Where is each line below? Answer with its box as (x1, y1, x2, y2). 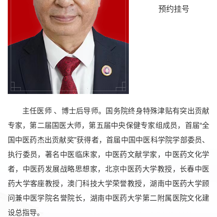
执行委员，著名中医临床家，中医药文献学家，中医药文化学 (7, 150, 210, 159)
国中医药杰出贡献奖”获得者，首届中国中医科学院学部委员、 (7, 136, 210, 144)
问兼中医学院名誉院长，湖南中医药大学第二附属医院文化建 (7, 194, 210, 202)
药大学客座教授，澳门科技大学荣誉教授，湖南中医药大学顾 (7, 179, 210, 188)
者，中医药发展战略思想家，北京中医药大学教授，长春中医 (7, 165, 210, 173)
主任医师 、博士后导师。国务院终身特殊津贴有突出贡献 (22, 107, 210, 115)
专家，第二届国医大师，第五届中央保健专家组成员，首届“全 (7, 121, 210, 130)
